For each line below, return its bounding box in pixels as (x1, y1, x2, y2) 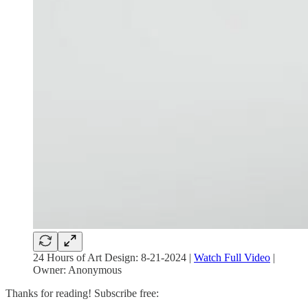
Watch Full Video (194, 252, 270, 264)
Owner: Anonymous (33, 264, 122, 276)
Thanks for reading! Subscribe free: (5, 287, 159, 300)
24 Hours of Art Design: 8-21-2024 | (33, 252, 194, 264)
